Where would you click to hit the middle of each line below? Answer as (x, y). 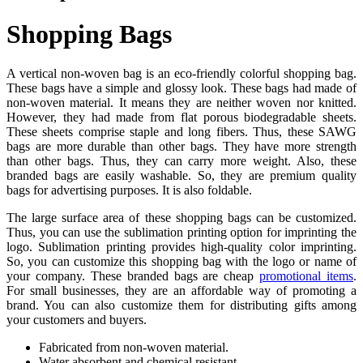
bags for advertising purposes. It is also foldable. (129, 190)
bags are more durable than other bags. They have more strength (181, 147)
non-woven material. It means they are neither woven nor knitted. (181, 103)
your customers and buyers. (77, 320)
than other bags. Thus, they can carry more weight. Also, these (181, 161)
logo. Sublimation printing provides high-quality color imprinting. (181, 247)
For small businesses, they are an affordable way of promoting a (181, 291)
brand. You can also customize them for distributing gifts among (181, 305)
